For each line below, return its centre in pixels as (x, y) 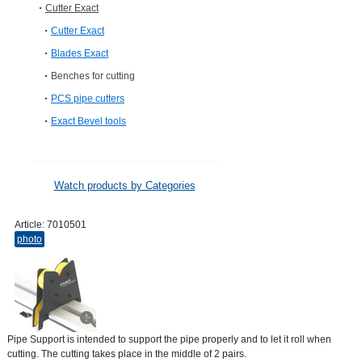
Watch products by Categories (124, 185)
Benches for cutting (93, 76)
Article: (31, 225)
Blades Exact (80, 53)
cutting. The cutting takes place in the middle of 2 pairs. (127, 354)
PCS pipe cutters (88, 99)
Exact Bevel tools (88, 121)
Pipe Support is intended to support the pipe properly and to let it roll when (169, 339)
